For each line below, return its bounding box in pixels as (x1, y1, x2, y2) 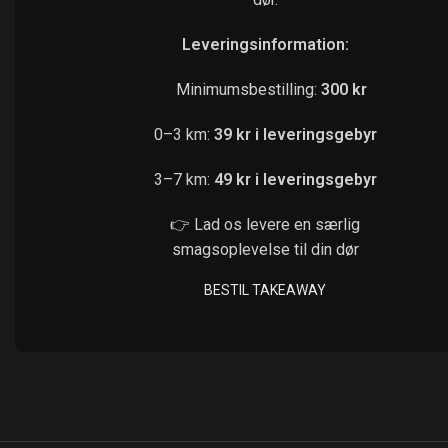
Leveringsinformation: (181, 35, 349, 54)
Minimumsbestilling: (163, 80, 321, 99)
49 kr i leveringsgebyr (213, 170, 377, 189)
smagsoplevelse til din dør (171, 240, 359, 259)
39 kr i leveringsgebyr (213, 125, 377, 144)
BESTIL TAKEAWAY (204, 282, 327, 298)
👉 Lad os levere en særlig (170, 215, 361, 234)
